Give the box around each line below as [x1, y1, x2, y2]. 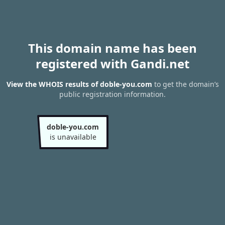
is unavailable [49, 132, 96, 142]
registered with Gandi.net [36, 55, 189, 72]
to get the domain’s [152, 79, 219, 89]
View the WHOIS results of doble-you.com [6, 79, 152, 89]
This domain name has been [28, 40, 197, 56]
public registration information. [59, 89, 166, 99]
